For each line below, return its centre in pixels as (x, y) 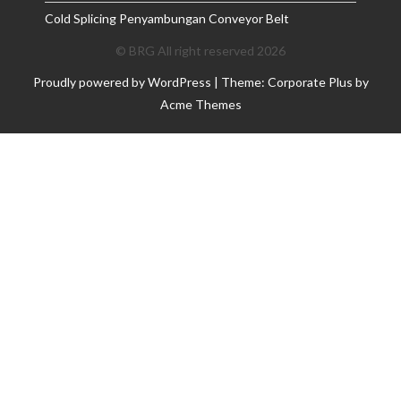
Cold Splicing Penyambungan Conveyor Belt (167, 18)
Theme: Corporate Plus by (294, 82)
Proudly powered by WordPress (122, 82)
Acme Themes (200, 104)
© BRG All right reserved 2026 (200, 51)
